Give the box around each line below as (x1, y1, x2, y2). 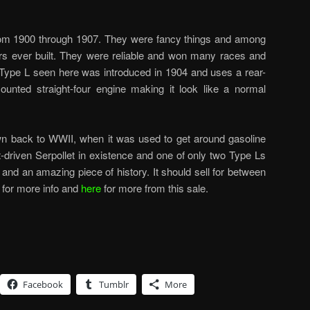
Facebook (23, 277, 63, 291)
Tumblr (99, 277, 129, 291)
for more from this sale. (101, 180, 208, 195)
